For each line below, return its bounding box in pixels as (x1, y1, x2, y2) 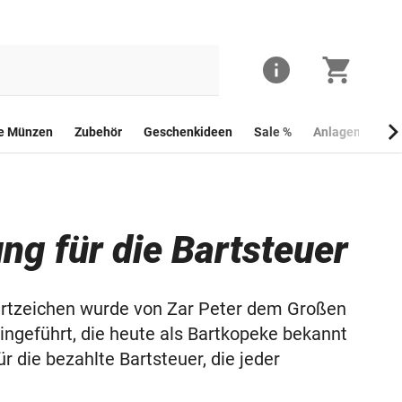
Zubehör (74, 125, 122, 139)
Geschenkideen (144, 125, 232, 139)
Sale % (254, 125, 292, 139)
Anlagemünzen (313, 125, 399, 139)
